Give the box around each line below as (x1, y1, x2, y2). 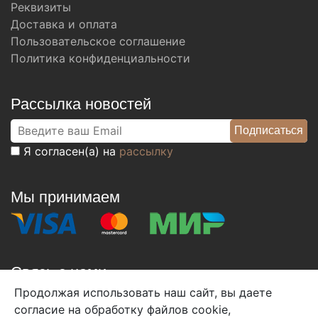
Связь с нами (11, 263, 106, 281)
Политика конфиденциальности (11, 50, 190, 65)
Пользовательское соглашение (11, 33, 185, 48)
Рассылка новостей (11, 94, 151, 113)
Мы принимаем (11, 187, 120, 206)
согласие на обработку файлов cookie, (14, 302, 231, 317)
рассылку (119, 143, 173, 158)
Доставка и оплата (11, 16, 117, 31)
